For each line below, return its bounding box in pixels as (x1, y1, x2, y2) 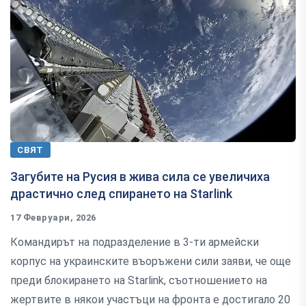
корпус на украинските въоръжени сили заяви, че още (10, 254, 291, 268)
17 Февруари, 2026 (10, 212, 96, 223)
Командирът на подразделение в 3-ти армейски (10, 235, 259, 249)
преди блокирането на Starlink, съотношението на (10, 273, 267, 287)
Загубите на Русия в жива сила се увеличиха (10, 169, 270, 184)
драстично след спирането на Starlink (10, 186, 232, 201)
